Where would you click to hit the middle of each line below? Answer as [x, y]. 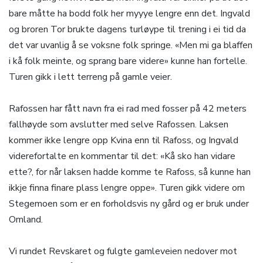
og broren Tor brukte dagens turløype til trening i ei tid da [127, 30]
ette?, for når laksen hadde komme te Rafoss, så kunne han [130, 172]
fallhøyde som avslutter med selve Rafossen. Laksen [119, 125]
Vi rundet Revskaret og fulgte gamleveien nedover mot [123, 252]
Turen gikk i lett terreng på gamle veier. [90, 77]
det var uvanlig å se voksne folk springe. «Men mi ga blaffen [131, 45]
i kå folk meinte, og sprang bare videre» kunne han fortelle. [128, 61]
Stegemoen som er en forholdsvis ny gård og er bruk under [129, 204]
